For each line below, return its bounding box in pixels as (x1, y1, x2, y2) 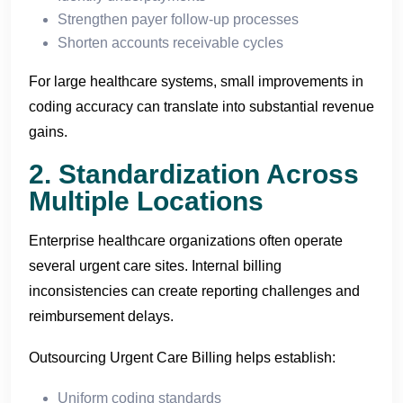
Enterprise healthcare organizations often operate (29, 232, 343, 248)
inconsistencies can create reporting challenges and (29, 282, 360, 299)
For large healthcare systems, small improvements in (29, 73, 363, 89)
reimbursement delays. (29, 308, 174, 324)
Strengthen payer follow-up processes (58, 11, 299, 27)
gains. (29, 123, 67, 139)
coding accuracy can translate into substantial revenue (29, 98, 374, 114)
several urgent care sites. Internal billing (29, 257, 282, 273)
